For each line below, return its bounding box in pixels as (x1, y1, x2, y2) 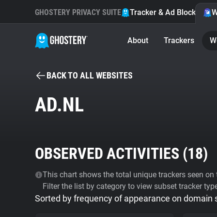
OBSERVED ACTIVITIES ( (35, 144, 187, 163)
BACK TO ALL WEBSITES (46, 70, 133, 80)
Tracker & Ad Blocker (130, 8, 203, 17)
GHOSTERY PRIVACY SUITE (35, 8, 121, 17)
